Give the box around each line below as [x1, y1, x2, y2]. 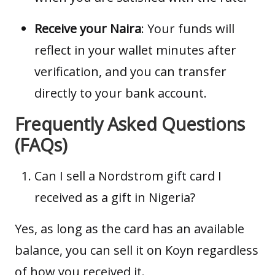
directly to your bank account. [34, 85, 207, 102]
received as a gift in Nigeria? [34, 189, 195, 206]
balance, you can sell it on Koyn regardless [15, 242, 258, 259]
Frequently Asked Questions [15, 112, 245, 136]
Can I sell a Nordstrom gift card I [34, 168, 222, 185]
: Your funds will [141, 20, 234, 37]
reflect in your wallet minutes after [34, 42, 236, 59]
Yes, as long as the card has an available [15, 220, 244, 238]
